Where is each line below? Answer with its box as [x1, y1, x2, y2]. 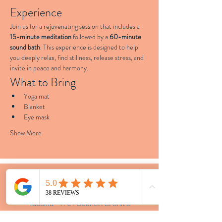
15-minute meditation [10, 32, 71, 42]
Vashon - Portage [28, 211, 82, 219]
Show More [10, 128, 42, 138]
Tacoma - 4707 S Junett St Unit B [28, 200, 130, 208]
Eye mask [24, 112, 50, 122]
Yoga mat [24, 91, 50, 101]
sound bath [10, 42, 40, 52]
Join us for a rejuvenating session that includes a [10, 21, 141, 31]
